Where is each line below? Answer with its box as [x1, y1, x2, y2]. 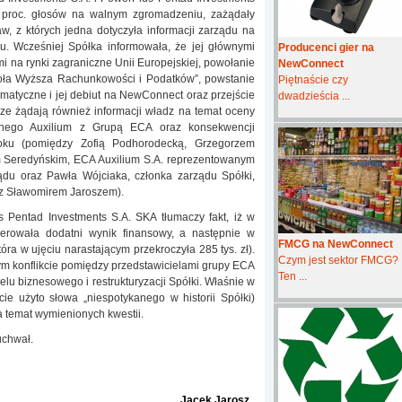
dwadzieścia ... [278, 90, 350, 102]
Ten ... [278, 270, 307, 283]
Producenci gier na [278, 41, 374, 54]
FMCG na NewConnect [278, 238, 393, 250]
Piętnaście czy [278, 74, 348, 86]
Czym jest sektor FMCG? [278, 254, 398, 267]
